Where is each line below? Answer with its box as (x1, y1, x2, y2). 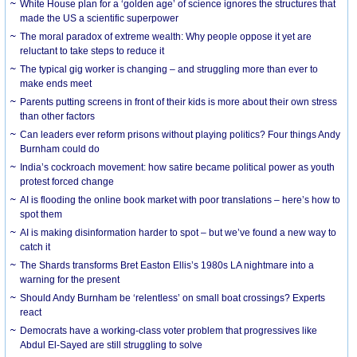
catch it (20, 241, 51, 253)
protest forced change (20, 175, 115, 187)
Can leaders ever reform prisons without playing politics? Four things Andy (20, 128, 341, 140)
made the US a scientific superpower (20, 12, 179, 24)
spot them (20, 208, 63, 220)
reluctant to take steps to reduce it (20, 45, 165, 57)
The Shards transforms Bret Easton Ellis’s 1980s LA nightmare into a (20, 259, 315, 271)
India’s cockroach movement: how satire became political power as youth (20, 161, 335, 173)
